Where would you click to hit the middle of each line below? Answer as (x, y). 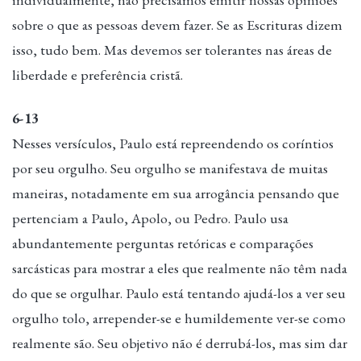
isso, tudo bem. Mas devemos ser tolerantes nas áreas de (172, 50)
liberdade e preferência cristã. (98, 75)
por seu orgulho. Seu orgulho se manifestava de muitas (170, 168)
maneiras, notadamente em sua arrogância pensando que (176, 193)
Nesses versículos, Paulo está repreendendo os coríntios (173, 143)
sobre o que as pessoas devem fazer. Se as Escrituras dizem (177, 25)
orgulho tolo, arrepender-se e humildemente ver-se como (179, 318)
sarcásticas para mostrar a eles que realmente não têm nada (180, 268)
